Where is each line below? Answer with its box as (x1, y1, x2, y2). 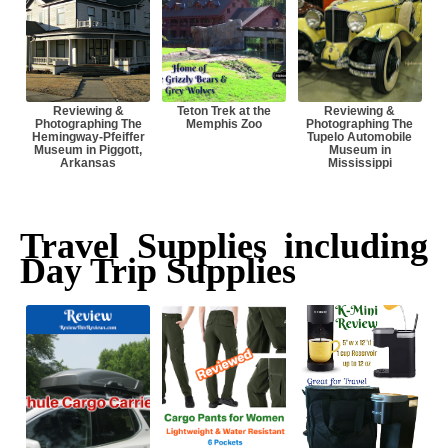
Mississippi (327, 156, 392, 171)
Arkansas (60, 156, 117, 171)
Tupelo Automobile (307, 130, 413, 145)
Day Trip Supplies (20, 251, 296, 292)
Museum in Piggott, (34, 143, 143, 158)
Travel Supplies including (20, 226, 428, 267)
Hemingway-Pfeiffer (31, 130, 145, 145)
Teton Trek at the (176, 104, 271, 119)
